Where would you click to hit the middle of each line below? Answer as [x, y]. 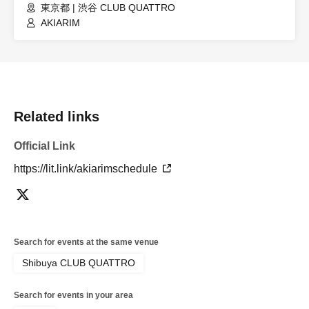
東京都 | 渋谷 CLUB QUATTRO [108, 8]
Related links [57, 117]
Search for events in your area [73, 296]
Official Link [44, 146]
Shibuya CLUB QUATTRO [79, 263]
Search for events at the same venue [86, 242]
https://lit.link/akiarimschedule [87, 169]
